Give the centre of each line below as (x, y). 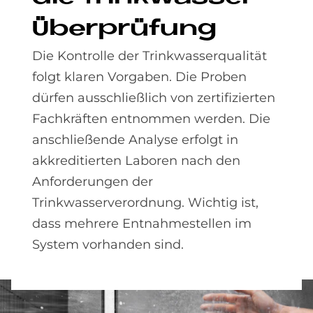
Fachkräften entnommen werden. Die (151, 119)
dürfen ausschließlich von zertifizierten (154, 98)
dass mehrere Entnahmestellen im (142, 224)
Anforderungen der (93, 182)
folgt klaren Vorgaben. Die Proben (139, 77)
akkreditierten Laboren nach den (136, 161)
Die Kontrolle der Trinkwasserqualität (150, 56)
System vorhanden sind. (108, 245)
